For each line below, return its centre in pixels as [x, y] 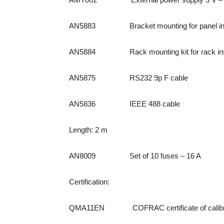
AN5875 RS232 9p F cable [128, 78]
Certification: [89, 182]
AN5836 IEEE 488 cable [124, 104]
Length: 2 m [88, 130]
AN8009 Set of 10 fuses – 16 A [135, 156]
